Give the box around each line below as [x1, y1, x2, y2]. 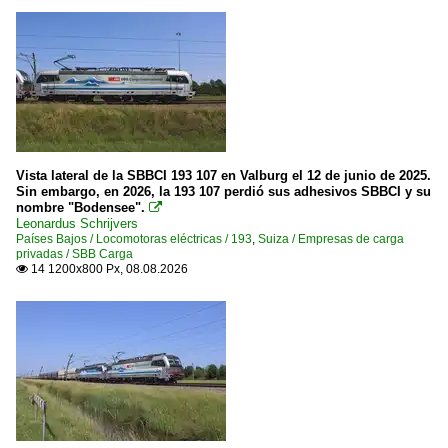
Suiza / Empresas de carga [258, 232, 404, 246]
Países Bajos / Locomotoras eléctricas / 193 [16, 232, 252, 246]
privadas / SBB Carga [16, 247, 133, 261]
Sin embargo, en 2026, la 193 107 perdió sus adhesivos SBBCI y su [16, 184, 431, 199]
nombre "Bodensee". [16, 200, 145, 215]
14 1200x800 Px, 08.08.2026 [28, 262, 188, 276]
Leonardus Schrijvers [16, 216, 138, 231]
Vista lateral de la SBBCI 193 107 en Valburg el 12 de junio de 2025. [16, 168, 431, 183]
